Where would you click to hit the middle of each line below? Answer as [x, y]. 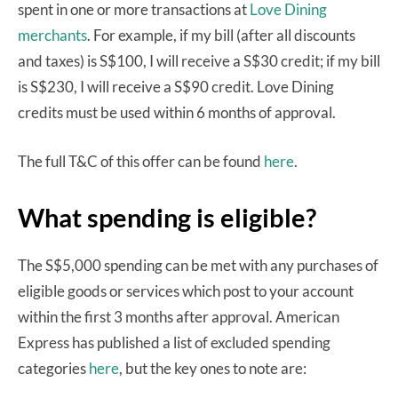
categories [53, 368]
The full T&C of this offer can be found [141, 161]
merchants [52, 35]
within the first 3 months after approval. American [179, 316]
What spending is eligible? [167, 217]
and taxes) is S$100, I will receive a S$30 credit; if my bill [199, 60]
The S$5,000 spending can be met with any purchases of [198, 265]
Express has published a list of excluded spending [174, 342]
